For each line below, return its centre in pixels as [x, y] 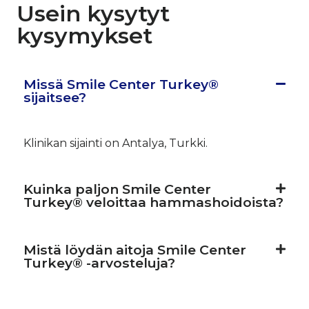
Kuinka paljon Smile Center [117, 189]
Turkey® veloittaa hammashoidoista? [153, 202]
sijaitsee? [55, 97]
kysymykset [84, 35]
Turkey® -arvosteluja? [99, 262]
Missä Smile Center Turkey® [121, 84]
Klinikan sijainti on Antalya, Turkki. [116, 143]
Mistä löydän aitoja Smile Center [135, 249]
